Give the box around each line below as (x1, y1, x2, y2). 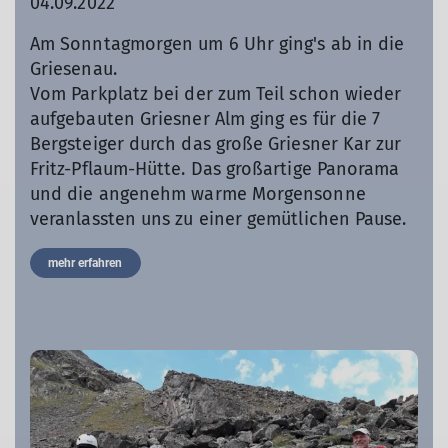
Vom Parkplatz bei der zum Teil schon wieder (30, 83, 402, 106)
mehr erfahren (48, 256, 123, 271)
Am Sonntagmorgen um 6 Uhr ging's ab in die (30, 33, 405, 56)
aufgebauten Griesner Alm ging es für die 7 (30, 108, 381, 131)
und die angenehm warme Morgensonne (30, 183, 366, 206)
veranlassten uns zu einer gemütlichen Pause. (30, 208, 407, 231)
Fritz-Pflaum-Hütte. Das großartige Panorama (30, 158, 400, 181)
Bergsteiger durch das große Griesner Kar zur (30, 133, 402, 156)
